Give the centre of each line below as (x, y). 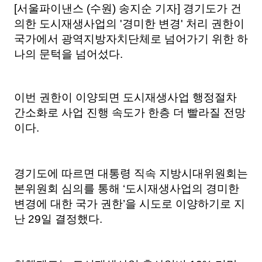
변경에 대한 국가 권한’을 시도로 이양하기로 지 (129, 204)
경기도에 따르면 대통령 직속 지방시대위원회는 (131, 173)
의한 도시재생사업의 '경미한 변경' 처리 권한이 (129, 23)
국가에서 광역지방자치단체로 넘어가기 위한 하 (131, 39)
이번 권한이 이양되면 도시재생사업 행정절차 (125, 97)
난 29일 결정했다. (58, 219)
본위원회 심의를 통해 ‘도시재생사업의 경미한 (126, 188)
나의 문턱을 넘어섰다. (68, 54)
